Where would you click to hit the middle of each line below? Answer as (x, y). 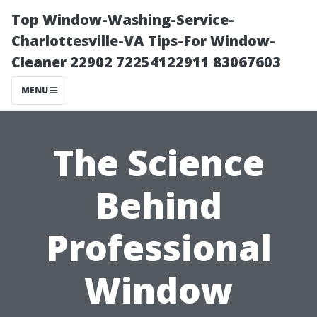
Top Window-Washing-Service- (123, 19)
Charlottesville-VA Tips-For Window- (143, 41)
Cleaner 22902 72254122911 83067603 (146, 62)
